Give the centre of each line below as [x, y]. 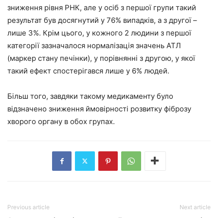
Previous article [28, 207]
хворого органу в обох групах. [61, 121]
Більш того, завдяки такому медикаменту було [90, 96]
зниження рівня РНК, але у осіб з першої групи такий [102, 7]
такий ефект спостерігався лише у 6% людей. [88, 71]
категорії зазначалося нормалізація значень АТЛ [94, 45]
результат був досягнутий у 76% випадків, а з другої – [102, 20]
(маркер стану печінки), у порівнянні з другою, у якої [101, 58]
